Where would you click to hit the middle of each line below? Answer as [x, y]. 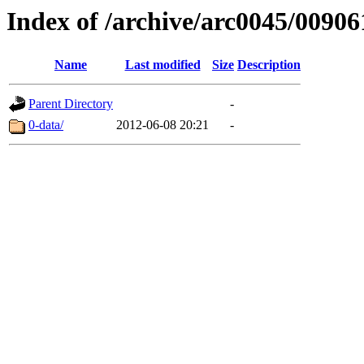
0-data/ [46, 125]
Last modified [162, 65]
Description [269, 65]
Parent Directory [71, 104]
